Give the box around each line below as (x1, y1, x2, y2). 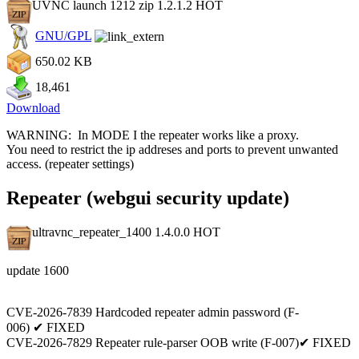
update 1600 (6, 263, 69, 277)
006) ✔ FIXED (6, 320, 85, 334)
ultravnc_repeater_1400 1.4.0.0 (32, 224, 193, 239)
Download (6, 100, 60, 115)
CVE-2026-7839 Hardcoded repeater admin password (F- (6, 305, 299, 319)
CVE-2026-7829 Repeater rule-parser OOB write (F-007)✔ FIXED (6, 335, 351, 349)
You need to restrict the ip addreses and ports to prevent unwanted (6, 142, 338, 156)
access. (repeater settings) (6, 156, 134, 171)
